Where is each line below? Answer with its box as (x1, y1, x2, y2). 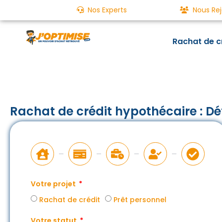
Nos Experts (88, 5, 127, 15)
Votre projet (31, 179, 77, 189)
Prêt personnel (113, 194, 166, 205)
